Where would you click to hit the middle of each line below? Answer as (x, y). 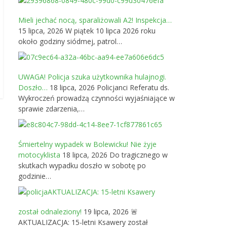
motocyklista (39, 155)
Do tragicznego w (139, 155)
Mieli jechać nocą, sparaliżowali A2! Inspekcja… (95, 20)
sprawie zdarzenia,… (51, 109)
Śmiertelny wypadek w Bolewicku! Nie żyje (87, 144)
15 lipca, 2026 (41, 31)
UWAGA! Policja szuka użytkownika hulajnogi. (92, 77)
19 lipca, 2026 (105, 212)
